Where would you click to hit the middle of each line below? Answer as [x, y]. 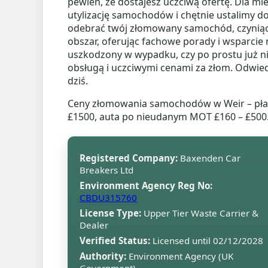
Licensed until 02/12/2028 [207, 240]
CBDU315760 [108, 197]
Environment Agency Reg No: [146, 185]
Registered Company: [129, 158]
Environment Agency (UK [180, 256]
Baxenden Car [209, 158]
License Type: [110, 213]
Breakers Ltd [106, 170]
